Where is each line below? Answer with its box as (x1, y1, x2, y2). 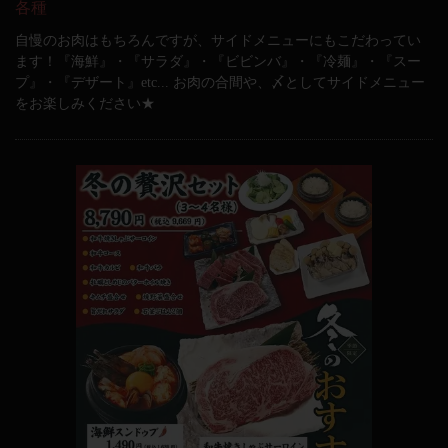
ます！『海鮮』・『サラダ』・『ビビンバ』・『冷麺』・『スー (15, 54, 421, 69)
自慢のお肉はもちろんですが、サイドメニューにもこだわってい (15, 33, 421, 48)
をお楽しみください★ (15, 96, 155, 111)
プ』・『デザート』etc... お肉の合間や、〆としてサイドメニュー (15, 75, 425, 90)
